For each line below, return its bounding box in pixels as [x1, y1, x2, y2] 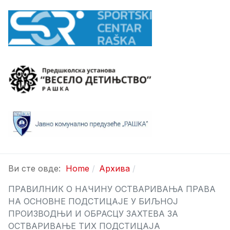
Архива [99, 163, 130, 174]
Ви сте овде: [8, 163, 66, 174]
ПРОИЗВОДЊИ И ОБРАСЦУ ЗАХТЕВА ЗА [8, 208, 178, 219]
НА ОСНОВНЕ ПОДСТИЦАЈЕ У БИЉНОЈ [8, 196, 178, 206]
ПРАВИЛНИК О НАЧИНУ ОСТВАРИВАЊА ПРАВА [8, 183, 216, 194]
